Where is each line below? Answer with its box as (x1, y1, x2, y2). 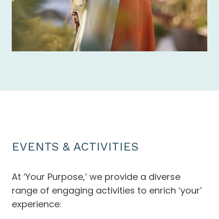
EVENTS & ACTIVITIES (12, 140, 138, 154)
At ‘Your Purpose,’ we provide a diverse (12, 171, 180, 183)
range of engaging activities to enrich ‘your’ (12, 184, 202, 197)
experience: (12, 198, 62, 211)
